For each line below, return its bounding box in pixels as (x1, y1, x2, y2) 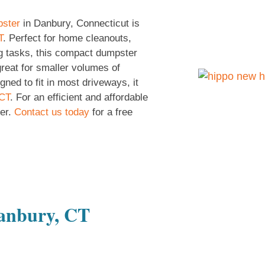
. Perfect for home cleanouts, (3, 33, 131, 44)
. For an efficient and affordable (10, 92, 148, 103)
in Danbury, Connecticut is (20, 18, 140, 29)
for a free (89, 106, 132, 118)
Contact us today (14, 106, 89, 118)
